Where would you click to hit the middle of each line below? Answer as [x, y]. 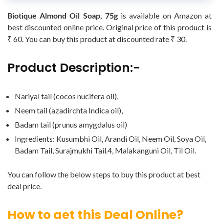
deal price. [24, 186]
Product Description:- [74, 68]
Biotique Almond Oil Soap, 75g [63, 16]
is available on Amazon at [165, 16]
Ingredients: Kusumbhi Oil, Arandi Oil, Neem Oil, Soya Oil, [110, 139]
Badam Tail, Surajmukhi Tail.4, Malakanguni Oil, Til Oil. [105, 151]
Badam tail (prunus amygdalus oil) [71, 125]
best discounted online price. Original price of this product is [109, 27]
